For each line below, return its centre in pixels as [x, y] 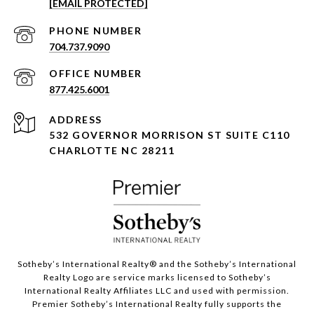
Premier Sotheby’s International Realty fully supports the [157, 304]
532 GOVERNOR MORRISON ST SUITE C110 [170, 135]
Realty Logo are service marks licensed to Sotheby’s [157, 278]
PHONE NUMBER [95, 31]
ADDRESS [76, 120]
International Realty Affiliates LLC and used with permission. [157, 291]
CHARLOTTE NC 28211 [112, 151]
